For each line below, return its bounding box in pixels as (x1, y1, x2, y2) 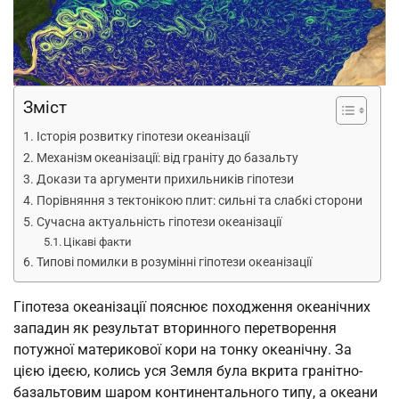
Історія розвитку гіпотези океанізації (36, 129, 249, 145)
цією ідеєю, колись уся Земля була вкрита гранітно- (13, 362, 362, 380)
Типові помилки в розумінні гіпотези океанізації (36, 255, 312, 271)
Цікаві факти (63, 235, 133, 249)
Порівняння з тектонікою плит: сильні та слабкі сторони (36, 193, 362, 209)
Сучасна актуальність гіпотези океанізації (36, 215, 281, 231)
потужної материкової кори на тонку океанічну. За (13, 341, 352, 359)
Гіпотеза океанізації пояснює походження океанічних (13, 298, 370, 316)
